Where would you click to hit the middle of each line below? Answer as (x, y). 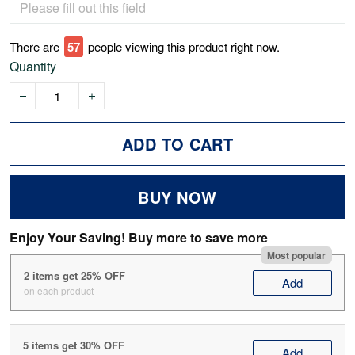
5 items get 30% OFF (74, 345)
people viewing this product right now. (184, 47)
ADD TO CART (177, 144)
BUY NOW (177, 197)
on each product (58, 290)
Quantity (33, 67)
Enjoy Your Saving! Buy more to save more (139, 238)
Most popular (296, 255)
